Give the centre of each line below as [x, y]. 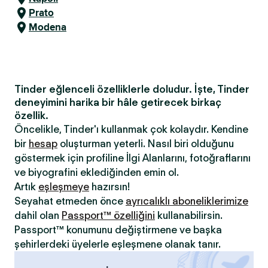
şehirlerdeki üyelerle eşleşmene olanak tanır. [118, 244]
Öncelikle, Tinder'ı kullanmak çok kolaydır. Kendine [131, 129]
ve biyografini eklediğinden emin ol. [97, 172]
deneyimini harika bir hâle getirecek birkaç [118, 102]
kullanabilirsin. [189, 215]
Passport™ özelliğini [108, 215]
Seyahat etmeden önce [70, 201]
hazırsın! [109, 187]
